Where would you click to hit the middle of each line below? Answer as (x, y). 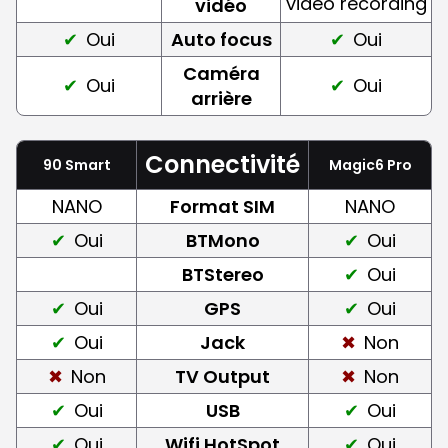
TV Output (222, 376)
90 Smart (76, 164)
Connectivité (222, 164)
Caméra (221, 73)
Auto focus (221, 39)
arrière (221, 98)
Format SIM (222, 206)
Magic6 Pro (370, 164)
